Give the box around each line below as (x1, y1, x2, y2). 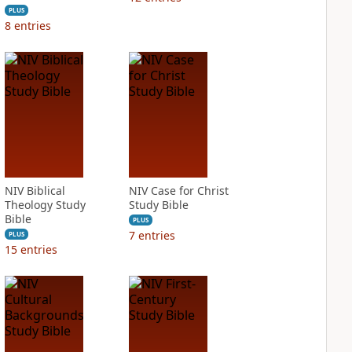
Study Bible (128, 197, 189, 212)
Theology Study (4, 197, 86, 212)
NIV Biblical (4, 183, 65, 198)
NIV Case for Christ (128, 183, 229, 198)
